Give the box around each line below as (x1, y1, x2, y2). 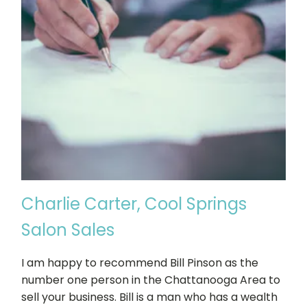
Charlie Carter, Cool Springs (21, 193, 247, 216)
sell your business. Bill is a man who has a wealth (21, 289, 278, 306)
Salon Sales (21, 219, 114, 242)
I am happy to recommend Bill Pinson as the (21, 255, 258, 271)
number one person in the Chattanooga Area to (21, 272, 280, 288)
